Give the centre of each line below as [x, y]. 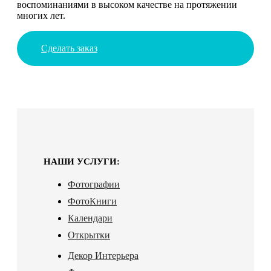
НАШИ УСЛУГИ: [82, 161]
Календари [90, 218]
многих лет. [41, 15]
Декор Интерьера [103, 255]
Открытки [89, 235]
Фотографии [94, 184]
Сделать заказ [69, 48]
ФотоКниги [92, 201]
